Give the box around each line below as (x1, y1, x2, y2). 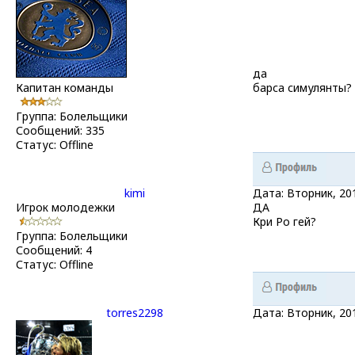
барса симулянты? (253, 79, 352, 95)
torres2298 (105, 304, 163, 320)
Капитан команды (16, 79, 113, 95)
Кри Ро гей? (253, 213, 316, 229)
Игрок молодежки (16, 199, 115, 215)
